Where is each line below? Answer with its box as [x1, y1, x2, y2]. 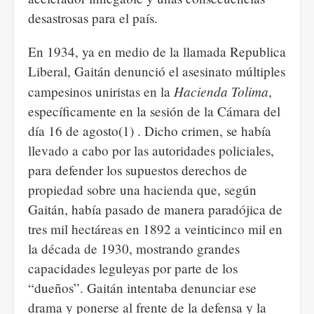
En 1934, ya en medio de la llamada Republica [28, 43, 286, 60]
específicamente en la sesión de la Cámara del [28, 102, 280, 120]
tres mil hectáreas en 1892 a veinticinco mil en [28, 220, 282, 238]
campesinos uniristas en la [28, 83, 174, 100]
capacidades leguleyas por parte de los [28, 259, 238, 277]
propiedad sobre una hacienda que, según [28, 181, 257, 198]
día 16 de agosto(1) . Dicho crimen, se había [28, 122, 271, 139]
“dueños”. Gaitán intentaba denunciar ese [28, 279, 257, 296]
